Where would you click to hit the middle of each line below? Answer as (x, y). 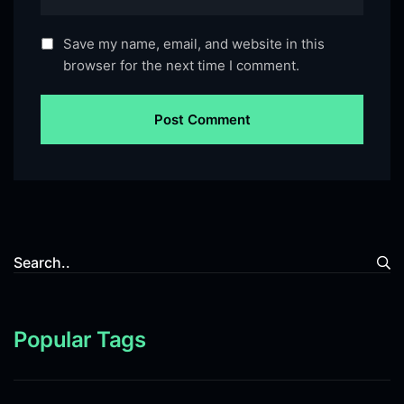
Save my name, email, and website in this (194, 43)
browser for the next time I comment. (181, 65)
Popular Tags (80, 339)
